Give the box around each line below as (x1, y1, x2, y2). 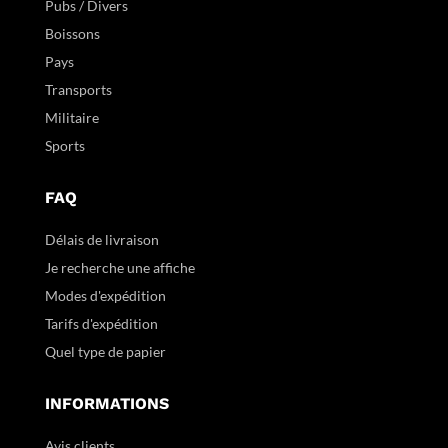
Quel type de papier (44, 343, 169, 361)
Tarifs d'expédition (44, 315, 158, 333)
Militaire (44, 109, 99, 127)
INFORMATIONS (44, 394, 169, 414)
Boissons (44, 25, 100, 43)
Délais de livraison (44, 231, 159, 249)
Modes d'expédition (44, 287, 166, 305)
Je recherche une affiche (44, 259, 195, 277)
